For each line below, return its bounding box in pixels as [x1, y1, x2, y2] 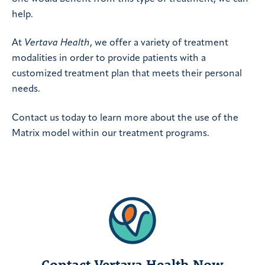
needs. [12, 85, 40, 95]
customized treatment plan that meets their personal [12, 69, 242, 79]
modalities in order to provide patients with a [12, 54, 206, 64]
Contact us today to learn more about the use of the [12, 113, 238, 123]
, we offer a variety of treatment [90, 38, 228, 49]
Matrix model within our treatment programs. [12, 128, 209, 138]
